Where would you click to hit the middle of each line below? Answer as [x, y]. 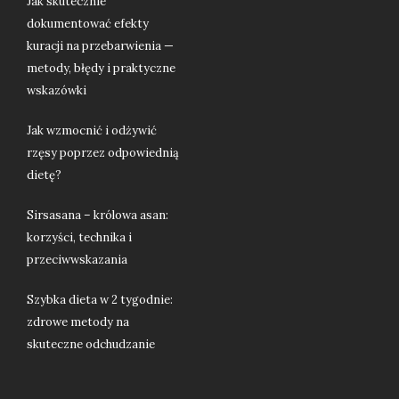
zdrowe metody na [78, 322]
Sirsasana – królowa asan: [98, 216]
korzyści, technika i [79, 238]
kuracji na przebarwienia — [100, 46]
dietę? [44, 175]
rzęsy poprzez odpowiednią [103, 153]
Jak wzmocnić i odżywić [92, 131]
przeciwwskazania [77, 260]
